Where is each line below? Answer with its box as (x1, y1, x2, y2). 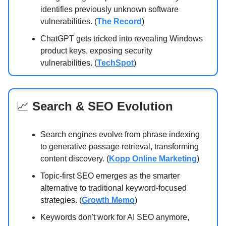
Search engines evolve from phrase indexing (40, 130, 200, 139)
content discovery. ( (40, 154, 109, 163)
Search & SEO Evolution (29, 99, 173, 113)
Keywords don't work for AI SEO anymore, (40, 212, 189, 221)
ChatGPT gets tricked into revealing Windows (40, 34, 203, 43)
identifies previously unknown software (40, 5, 179, 14)
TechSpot (97, 58, 134, 67)
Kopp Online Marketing (109, 154, 197, 163)
